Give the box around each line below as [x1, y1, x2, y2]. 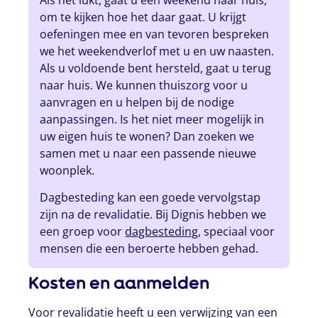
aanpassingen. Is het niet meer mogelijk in [40, 111, 265, 127]
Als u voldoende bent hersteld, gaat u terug [40, 60, 272, 76]
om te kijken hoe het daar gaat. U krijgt [40, 9, 247, 25]
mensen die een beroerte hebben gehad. [40, 241, 259, 257]
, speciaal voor [198, 224, 275, 240]
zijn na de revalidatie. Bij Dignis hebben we [40, 207, 267, 223]
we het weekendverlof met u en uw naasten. [40, 43, 275, 59]
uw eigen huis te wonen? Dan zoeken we [40, 128, 255, 144]
